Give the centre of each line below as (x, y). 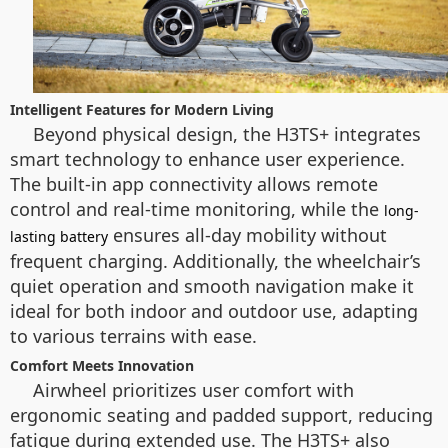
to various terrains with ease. (133, 336)
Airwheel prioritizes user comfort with (193, 390)
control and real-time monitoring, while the (197, 209)
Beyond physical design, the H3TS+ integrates (227, 134)
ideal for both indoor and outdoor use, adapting (214, 311)
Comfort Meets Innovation (102, 366)
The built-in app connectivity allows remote (194, 184)
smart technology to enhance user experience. (207, 159)
